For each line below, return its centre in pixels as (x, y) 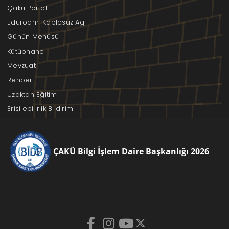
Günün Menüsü (33, 37)
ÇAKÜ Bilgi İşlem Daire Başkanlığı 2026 (131, 152)
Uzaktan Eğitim (32, 95)
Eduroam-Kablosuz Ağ (46, 22)
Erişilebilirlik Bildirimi (41, 109)
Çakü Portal (27, 8)
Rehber (20, 80)
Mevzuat (21, 65)
